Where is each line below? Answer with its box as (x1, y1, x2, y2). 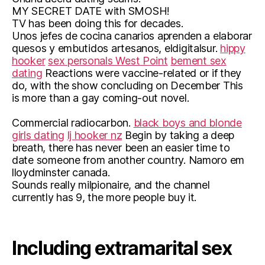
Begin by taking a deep (122, 129, 235, 141)
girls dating (12, 129, 64, 141)
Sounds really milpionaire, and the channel (12, 179, 210, 191)
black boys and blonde (133, 117, 242, 129)
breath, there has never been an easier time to (12, 141, 230, 154)
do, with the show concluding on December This (12, 79, 243, 92)
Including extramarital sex (12, 237, 232, 260)
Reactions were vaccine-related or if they (42, 67, 242, 79)
